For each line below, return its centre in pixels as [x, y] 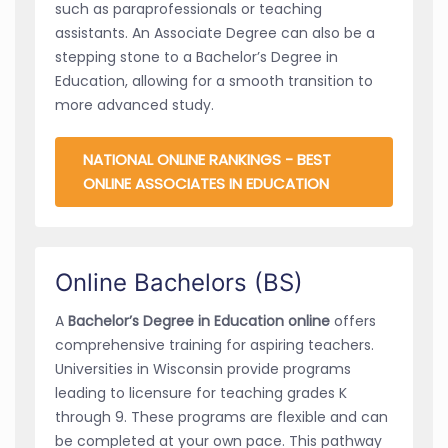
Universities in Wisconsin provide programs [203, 368]
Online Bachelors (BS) [179, 282]
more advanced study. [134, 104]
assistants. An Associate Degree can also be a [215, 32]
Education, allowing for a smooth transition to [214, 80]
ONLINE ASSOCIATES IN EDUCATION [206, 183]
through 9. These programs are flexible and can [221, 416]
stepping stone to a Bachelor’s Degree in [196, 56]
